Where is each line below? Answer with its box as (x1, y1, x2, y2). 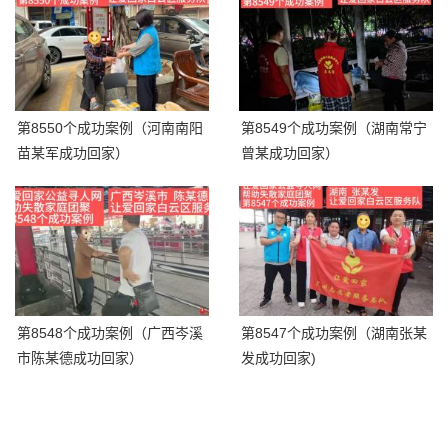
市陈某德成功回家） (17, 349, 143, 366)
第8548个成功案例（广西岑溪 (17, 324, 203, 341)
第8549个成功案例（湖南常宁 (241, 120, 427, 137)
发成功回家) (241, 349, 316, 366)
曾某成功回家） (241, 145, 339, 162)
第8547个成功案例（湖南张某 (241, 324, 427, 341)
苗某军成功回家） (17, 145, 129, 162)
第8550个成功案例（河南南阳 (17, 120, 203, 137)
